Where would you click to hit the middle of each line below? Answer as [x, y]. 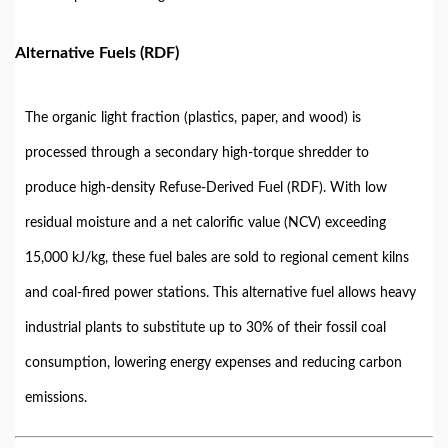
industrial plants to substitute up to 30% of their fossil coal [205, 328]
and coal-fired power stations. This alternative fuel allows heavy [220, 293]
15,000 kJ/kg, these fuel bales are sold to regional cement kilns [217, 258]
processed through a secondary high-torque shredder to [197, 153]
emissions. [56, 398]
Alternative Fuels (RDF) [97, 53]
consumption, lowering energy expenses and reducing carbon [213, 363]
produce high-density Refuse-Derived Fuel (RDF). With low [206, 188]
